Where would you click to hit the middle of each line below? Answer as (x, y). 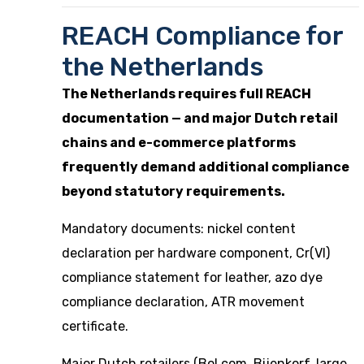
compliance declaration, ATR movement (183, 302)
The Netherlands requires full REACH (186, 94)
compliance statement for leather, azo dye (192, 277)
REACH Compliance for (202, 36)
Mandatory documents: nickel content (179, 229)
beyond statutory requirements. (173, 191)
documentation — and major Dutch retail (200, 118)
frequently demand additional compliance (206, 167)
